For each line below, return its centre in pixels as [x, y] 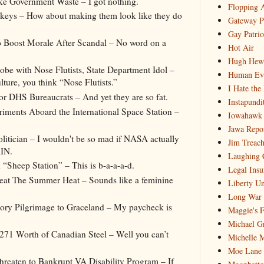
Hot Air [241, 48]
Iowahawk [245, 115]
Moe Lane [245, 251]
